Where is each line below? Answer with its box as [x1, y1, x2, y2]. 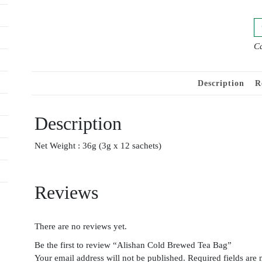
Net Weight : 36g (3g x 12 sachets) [35, 141, 161, 151]
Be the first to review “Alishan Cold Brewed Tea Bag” [35, 240, 232, 250]
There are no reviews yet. [35, 222, 127, 232]
